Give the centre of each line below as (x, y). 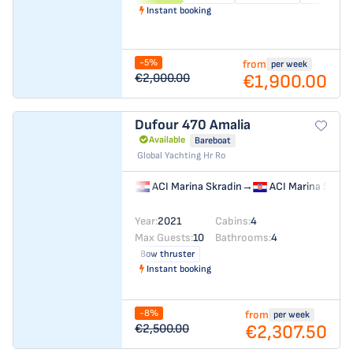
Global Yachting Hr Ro (181, 156)
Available (167, 140)
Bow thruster (167, 254)
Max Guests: (164, 237)
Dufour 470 (172, 125)
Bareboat (213, 140)
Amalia (230, 125)
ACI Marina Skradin (195, 186)
